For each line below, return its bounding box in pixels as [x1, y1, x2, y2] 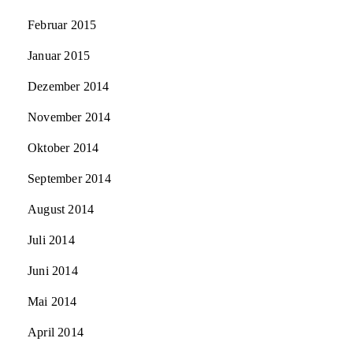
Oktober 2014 [28, 141, 99, 155]
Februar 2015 [28, 18, 97, 32]
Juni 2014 [28, 264, 78, 278]
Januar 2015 [28, 49, 91, 63]
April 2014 [28, 325, 84, 340]
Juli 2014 [28, 233, 75, 247]
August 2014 [28, 203, 95, 217]
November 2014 [28, 110, 111, 124]
